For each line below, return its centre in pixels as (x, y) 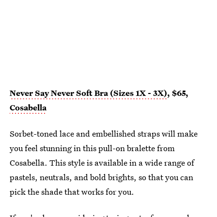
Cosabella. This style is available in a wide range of (102, 162)
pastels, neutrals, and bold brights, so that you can (101, 177)
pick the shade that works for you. (72, 191)
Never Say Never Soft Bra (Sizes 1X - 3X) (88, 93)
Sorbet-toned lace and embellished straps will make (104, 133)
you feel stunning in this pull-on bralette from (92, 148)
